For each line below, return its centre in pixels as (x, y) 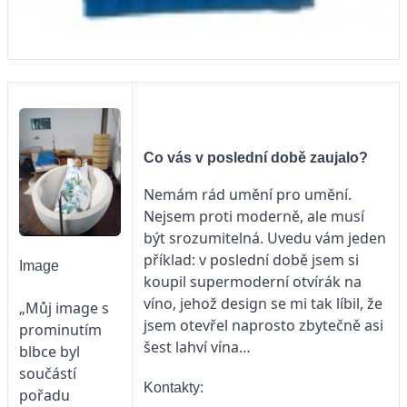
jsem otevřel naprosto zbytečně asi (263, 325)
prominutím (60, 329)
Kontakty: (174, 388)
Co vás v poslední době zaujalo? (256, 157)
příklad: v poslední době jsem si (251, 259)
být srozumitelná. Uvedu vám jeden (265, 238)
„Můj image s (64, 308)
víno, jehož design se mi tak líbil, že (263, 303)
